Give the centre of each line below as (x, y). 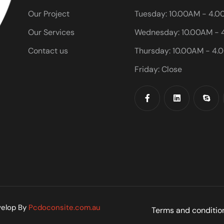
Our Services (51, 32)
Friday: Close (158, 69)
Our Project (49, 13)
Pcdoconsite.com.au (64, 208)
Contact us (48, 50)
